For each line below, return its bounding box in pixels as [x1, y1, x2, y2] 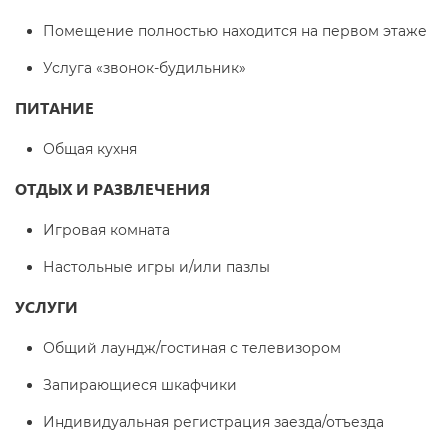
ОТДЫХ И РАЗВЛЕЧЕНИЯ [15, 178, 210, 199]
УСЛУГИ [15, 296, 78, 317]
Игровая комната [43, 221, 170, 239]
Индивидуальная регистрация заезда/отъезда [43, 413, 384, 431]
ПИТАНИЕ [15, 97, 94, 118]
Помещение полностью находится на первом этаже [43, 22, 427, 40]
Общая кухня [43, 140, 137, 158]
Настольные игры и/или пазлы [43, 258, 270, 276]
